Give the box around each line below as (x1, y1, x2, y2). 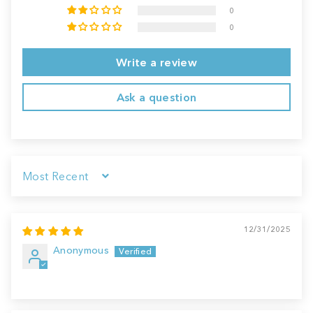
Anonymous (53, 244, 110, 256)
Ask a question (116, 89, 197, 104)
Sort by (22, 175, 55, 188)
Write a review (116, 54, 197, 69)
